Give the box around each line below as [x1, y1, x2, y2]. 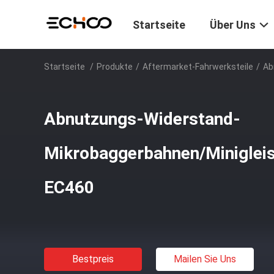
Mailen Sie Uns [174, 253, 236, 265]
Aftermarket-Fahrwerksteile [143, 62, 253, 72]
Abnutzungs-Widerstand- [44, 109, 240, 129]
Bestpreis [72, 253, 114, 265]
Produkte [97, 62, 133, 72]
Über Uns [210, 18, 256, 32]
